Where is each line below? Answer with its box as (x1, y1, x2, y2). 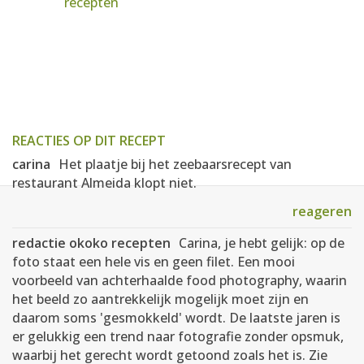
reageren (292, 202, 352, 220)
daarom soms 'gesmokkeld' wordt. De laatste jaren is (12, 309, 340, 327)
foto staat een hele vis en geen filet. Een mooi (12, 253, 295, 271)
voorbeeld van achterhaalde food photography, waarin (12, 271, 347, 289)
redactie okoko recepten (12, 234, 171, 252)
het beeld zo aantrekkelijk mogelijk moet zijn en (12, 290, 309, 308)
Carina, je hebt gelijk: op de (179, 234, 344, 252)
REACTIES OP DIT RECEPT (12, 132, 166, 149)
